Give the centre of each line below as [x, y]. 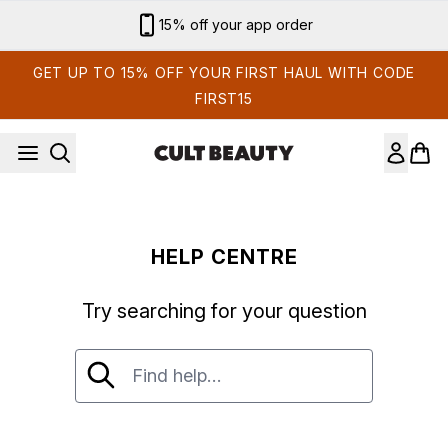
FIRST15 [224, 98]
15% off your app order [236, 24]
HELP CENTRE [224, 257]
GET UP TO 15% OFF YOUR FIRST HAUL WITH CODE [224, 72]
